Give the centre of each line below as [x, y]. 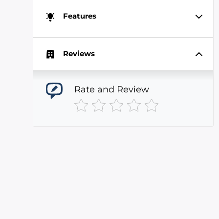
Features [80, 16]
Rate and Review [111, 89]
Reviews [79, 53]
